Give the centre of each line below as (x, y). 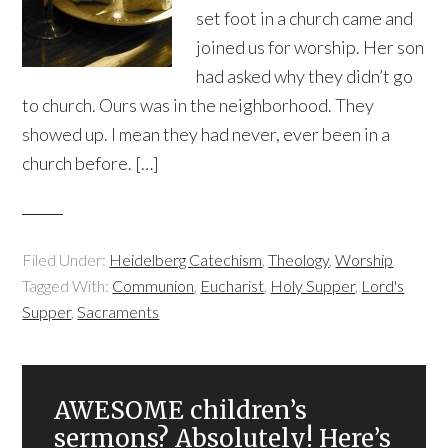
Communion (153, 285)
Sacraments (118, 311)
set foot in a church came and (305, 18)
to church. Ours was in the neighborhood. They (198, 105)
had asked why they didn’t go (305, 76)
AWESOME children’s (181, 410)
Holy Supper (313, 285)
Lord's (383, 285)
